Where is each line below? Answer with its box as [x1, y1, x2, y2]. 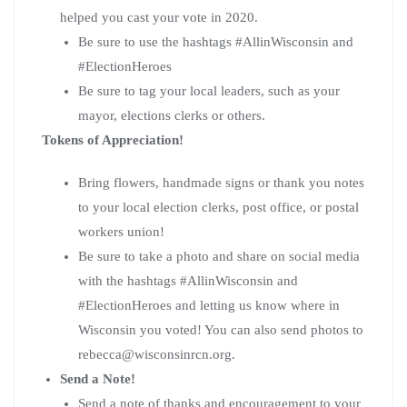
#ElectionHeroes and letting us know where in [78, 297, 340, 313]
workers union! [78, 223, 168, 239]
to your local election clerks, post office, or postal [78, 199, 359, 214]
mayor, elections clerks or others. [78, 107, 269, 123]
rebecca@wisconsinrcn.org [78, 346, 232, 362]
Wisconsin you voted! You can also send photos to [78, 322, 363, 337]
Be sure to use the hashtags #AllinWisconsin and [78, 34, 353, 49]
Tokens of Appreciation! [42, 132, 187, 147]
